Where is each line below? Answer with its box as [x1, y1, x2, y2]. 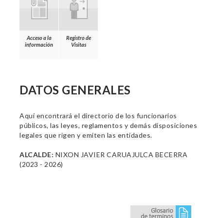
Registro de [66, 34, 91, 41]
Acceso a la [26, 34, 52, 41]
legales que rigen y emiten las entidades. [19, 131, 152, 139]
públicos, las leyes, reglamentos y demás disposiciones [19, 121, 197, 129]
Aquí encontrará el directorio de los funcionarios [19, 111, 177, 120]
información [25, 41, 53, 48]
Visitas [71, 41, 86, 48]
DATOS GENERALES [19, 83, 131, 97]
